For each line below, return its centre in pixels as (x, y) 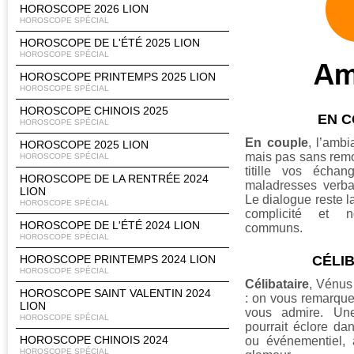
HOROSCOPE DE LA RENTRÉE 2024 (114, 179)
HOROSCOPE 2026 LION (84, 9)
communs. (274, 228)
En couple (277, 142)
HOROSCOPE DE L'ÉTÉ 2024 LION (110, 225)
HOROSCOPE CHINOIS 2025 (94, 111)
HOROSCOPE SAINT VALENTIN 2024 (115, 293)
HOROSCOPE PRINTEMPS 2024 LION (118, 259)
